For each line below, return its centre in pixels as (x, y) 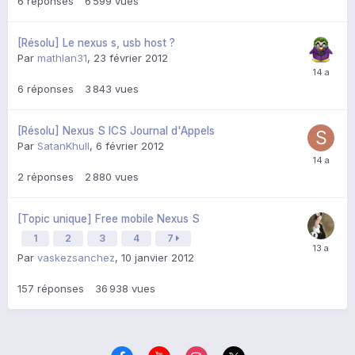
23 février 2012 (131, 58)
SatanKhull (63, 146)
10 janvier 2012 (158, 258)
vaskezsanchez (76, 258)
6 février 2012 (130, 146)
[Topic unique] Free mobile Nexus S (109, 219)
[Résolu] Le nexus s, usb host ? (96, 43)
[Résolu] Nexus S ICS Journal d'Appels (116, 131)
